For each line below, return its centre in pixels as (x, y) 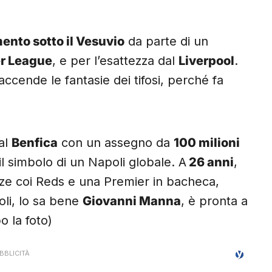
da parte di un (166, 42)
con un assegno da (116, 143)
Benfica (35, 143)
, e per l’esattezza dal (115, 61)
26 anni (210, 162)
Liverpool (206, 61)
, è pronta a (214, 201)
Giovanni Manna (132, 201)
